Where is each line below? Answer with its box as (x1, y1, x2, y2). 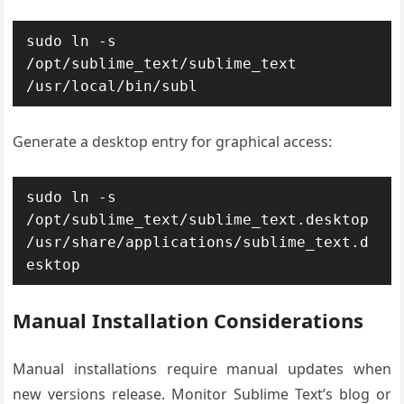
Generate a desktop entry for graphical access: (13, 132, 333, 151)
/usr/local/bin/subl (26, 78, 198, 95)
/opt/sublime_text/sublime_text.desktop (26, 211, 370, 228)
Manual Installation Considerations (13, 307, 364, 334)
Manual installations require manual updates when (13, 359, 391, 379)
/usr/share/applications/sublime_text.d (26, 234, 370, 251)
